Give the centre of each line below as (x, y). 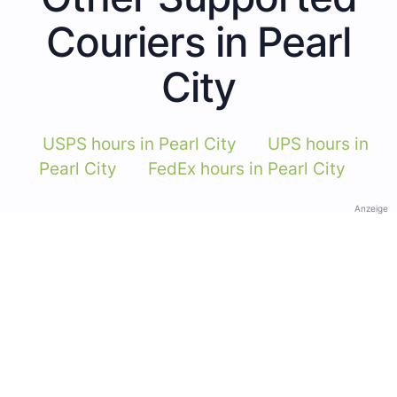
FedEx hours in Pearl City (246, 168)
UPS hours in (318, 144)
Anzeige (371, 208)
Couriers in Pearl (198, 41)
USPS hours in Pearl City (139, 144)
